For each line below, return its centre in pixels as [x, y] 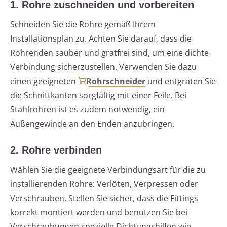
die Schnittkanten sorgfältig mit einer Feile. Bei [98, 96]
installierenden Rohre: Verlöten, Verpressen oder [104, 184]
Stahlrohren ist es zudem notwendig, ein [87, 110]
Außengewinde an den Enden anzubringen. [92, 124]
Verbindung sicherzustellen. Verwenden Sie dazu [103, 67]
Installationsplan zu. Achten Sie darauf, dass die [101, 39]
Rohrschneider [116, 81]
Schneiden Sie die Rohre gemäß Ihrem [83, 25]
